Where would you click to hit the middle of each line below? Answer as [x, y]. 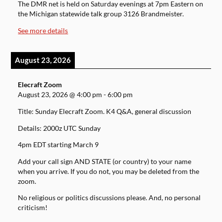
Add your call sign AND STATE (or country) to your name [105, 161]
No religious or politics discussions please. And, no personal [110, 198]
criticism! [33, 208]
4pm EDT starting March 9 [58, 145]
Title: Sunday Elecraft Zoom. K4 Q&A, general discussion [105, 111]
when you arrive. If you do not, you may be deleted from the [109, 171]
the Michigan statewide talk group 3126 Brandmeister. [101, 14]
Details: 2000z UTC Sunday [59, 128]
